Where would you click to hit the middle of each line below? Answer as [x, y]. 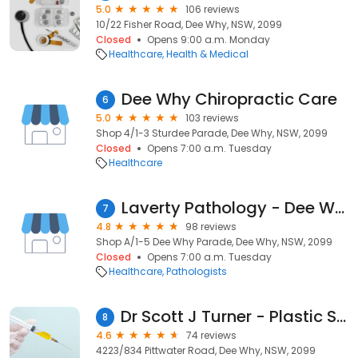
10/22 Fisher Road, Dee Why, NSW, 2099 [189, 24]
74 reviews [211, 335]
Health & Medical [207, 54]
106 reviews [213, 9]
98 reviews [211, 227]
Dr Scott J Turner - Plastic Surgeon [341, 316]
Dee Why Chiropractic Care [229, 99]
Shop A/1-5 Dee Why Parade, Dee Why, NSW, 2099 [214, 242]
